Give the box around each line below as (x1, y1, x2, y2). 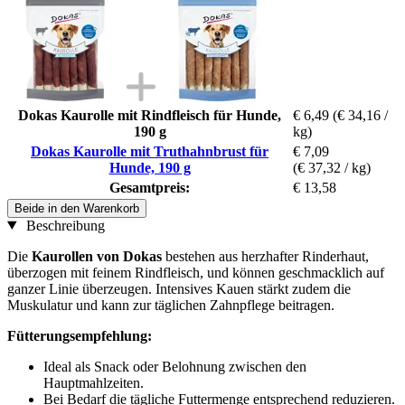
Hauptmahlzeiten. (43, 374, 144, 391)
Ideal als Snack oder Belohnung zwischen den (43, 358, 306, 374)
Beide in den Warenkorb (14, 201, 139, 215)
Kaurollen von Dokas (32, 248, 162, 264)
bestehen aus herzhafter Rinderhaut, (162, 248, 369, 264)
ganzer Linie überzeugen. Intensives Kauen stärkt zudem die (7, 280, 351, 297)
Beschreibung (22, 217, 105, 233)
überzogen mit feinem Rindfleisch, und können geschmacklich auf (7, 264, 384, 280)
